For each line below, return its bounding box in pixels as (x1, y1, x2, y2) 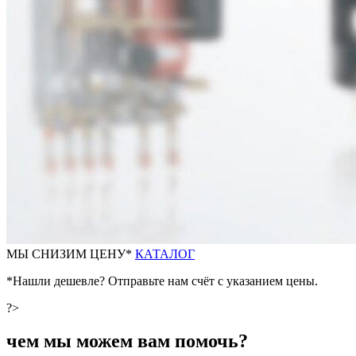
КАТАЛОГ (135, 246, 195, 261)
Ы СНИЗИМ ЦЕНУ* (17, 246, 135, 261)
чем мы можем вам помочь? (6, 331, 248, 352)
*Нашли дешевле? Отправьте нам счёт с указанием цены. (6, 273, 318, 288)
